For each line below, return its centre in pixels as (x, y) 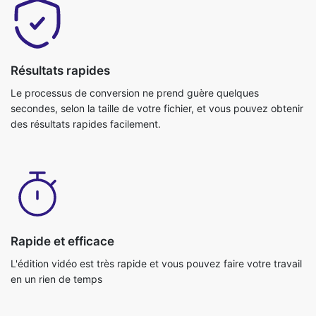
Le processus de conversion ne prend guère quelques (135, 35)
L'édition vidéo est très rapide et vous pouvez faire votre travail (156, 206)
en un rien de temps (56, 221)
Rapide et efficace (62, 184)
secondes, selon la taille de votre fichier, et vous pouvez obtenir (157, 51)
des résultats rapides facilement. (86, 66)
